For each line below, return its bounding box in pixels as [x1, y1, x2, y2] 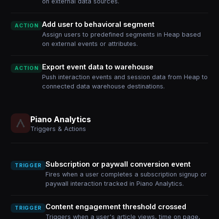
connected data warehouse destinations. [42, 83, 165, 90]
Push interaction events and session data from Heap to [42, 73, 208, 81]
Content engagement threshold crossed [45, 202, 186, 211]
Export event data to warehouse [42, 63, 154, 71]
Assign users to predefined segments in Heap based [42, 31, 201, 38]
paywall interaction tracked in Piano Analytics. [45, 180, 184, 187]
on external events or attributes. [42, 40, 138, 47]
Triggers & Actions [30, 125, 87, 132]
